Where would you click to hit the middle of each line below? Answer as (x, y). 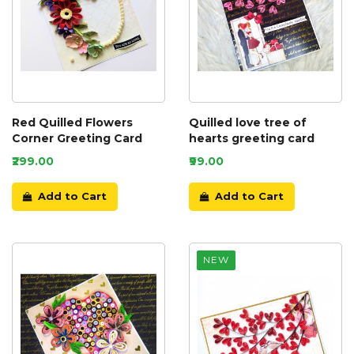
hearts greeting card (252, 138)
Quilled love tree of (248, 122)
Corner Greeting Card (77, 138)
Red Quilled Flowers (72, 122)
